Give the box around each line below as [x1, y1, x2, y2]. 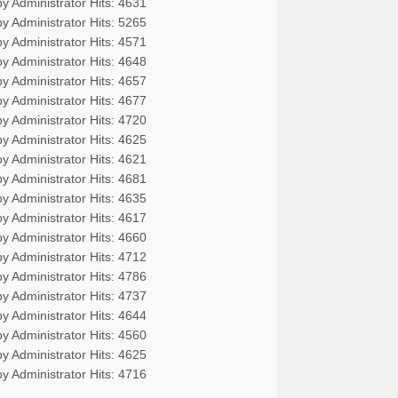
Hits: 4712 [90, 249, 147, 264]
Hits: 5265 [90, 14, 147, 29]
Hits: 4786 [90, 268, 147, 283]
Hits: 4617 [90, 210, 147, 225]
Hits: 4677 [90, 92, 147, 107]
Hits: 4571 [90, 34, 147, 49]
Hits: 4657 [90, 73, 147, 88]
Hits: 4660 [90, 229, 147, 244]
